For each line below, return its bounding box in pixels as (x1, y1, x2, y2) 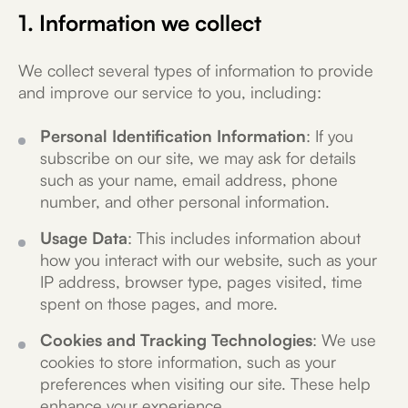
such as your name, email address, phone (40, 169, 338, 189)
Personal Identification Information (40, 126, 306, 146)
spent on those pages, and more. (40, 293, 278, 313)
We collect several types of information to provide (18, 60, 373, 80)
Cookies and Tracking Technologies (40, 330, 312, 350)
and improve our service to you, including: (18, 82, 321, 102)
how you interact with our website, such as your (40, 250, 377, 270)
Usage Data (40, 228, 127, 248)
